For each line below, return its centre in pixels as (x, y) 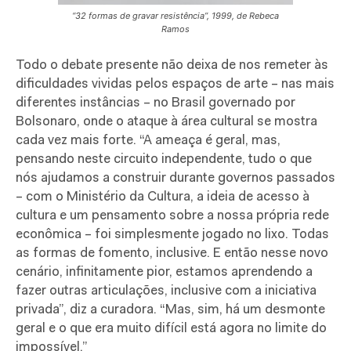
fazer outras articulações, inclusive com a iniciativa (166, 291)
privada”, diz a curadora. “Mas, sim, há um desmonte (170, 309)
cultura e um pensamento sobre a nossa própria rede (172, 215)
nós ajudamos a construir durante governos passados (175, 178)
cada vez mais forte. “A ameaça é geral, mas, (148, 140)
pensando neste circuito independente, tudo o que (164, 159)
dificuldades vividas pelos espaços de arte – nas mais (175, 84)
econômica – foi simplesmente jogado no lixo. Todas (172, 234)
